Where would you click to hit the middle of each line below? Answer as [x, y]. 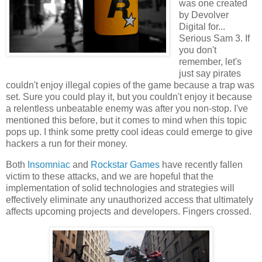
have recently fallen [201, 165]
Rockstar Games [125, 165]
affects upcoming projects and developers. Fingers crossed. [129, 212]
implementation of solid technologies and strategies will [120, 188]
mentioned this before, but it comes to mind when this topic [126, 120]
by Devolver [204, 15]
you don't [197, 50]
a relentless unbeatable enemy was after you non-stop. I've [127, 109]
